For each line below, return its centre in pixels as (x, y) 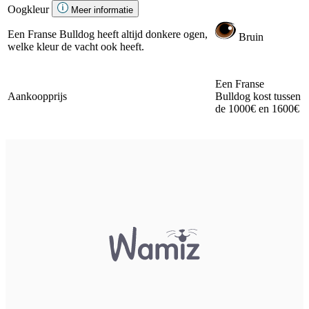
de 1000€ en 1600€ (257, 108)
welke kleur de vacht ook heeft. (77, 46)
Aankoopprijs (37, 96)
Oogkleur (28, 9)
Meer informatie (102, 10)
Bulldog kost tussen (258, 96)
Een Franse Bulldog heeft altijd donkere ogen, (108, 34)
